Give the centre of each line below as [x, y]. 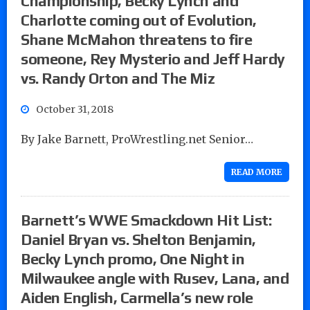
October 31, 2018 [75, 109]
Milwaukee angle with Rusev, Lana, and [155, 278]
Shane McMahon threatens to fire [137, 39]
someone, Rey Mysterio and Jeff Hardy [153, 58]
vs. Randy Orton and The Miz [118, 78]
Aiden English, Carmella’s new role [137, 297]
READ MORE [257, 172]
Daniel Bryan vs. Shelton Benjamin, [138, 239]
